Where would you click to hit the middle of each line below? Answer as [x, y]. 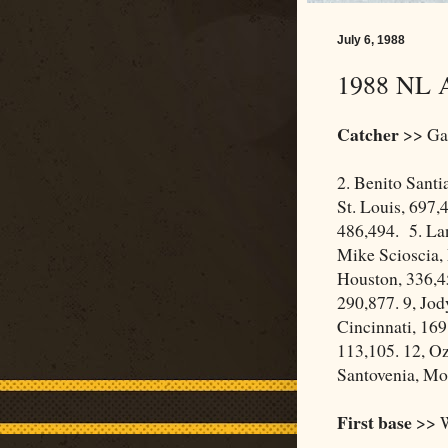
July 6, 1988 [371, 40]
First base [374, 422]
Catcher [368, 134]
